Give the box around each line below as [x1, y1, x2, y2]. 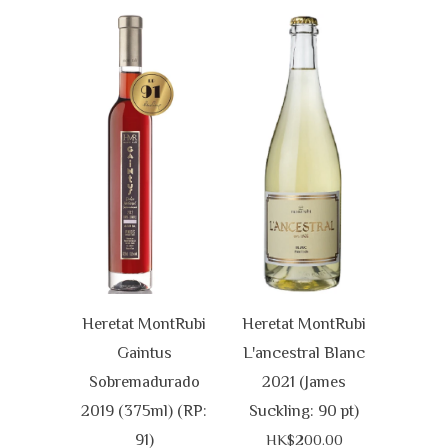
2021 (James [262, 371, 346, 391]
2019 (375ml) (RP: [81, 400, 207, 420]
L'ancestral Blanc [243, 342, 365, 362]
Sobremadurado [88, 371, 200, 391]
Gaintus [116, 342, 172, 362]
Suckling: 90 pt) [249, 400, 359, 420]
